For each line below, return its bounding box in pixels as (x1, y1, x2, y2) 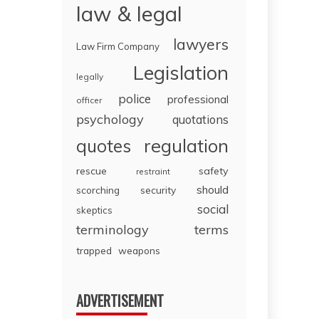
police (118, 91, 152, 107)
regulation (144, 134, 229, 157)
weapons (118, 244, 161, 257)
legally (76, 71, 104, 83)
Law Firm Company (76, 41, 160, 53)
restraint (135, 166, 170, 177)
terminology (76, 221, 150, 239)
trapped (76, 244, 113, 257)
